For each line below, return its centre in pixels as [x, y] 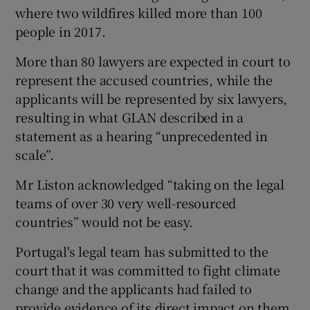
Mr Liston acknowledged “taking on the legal [150, 184]
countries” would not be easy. [104, 221]
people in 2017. [61, 31]
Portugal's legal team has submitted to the [142, 251]
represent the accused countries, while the [144, 79]
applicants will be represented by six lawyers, [152, 98]
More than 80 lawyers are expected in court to [153, 61]
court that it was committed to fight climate [148, 270]
